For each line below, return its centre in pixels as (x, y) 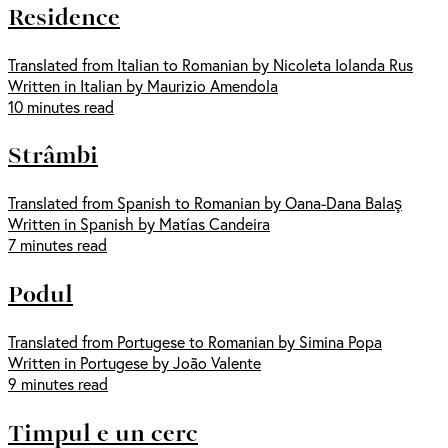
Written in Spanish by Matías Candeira (139, 224)
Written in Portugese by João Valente (134, 363)
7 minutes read (57, 245)
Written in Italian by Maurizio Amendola (143, 85)
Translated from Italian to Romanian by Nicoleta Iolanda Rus (210, 64)
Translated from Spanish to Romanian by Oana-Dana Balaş (205, 203)
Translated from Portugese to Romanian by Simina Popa (195, 342)
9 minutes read (58, 384)
